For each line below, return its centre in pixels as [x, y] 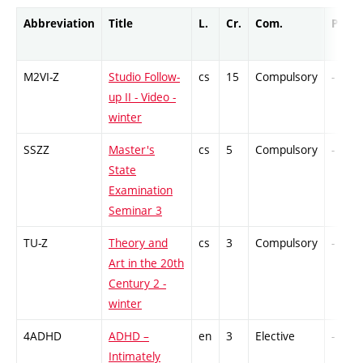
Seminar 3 [135, 211]
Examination [141, 190]
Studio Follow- [144, 77]
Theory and [138, 243]
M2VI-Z [41, 77]
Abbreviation [59, 24]
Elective [275, 336]
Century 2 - [137, 284]
